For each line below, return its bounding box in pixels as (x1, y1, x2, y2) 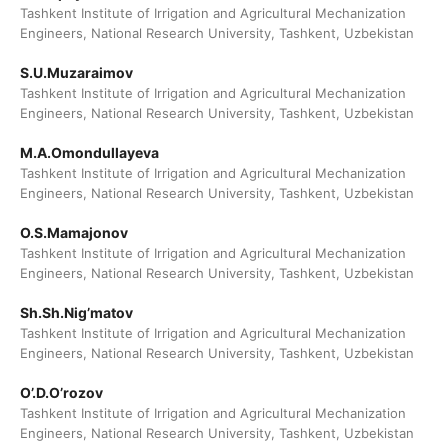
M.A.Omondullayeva (19, 144, 159, 162)
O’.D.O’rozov (19, 384, 103, 402)
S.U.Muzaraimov (19, 64, 133, 82)
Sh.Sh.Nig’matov (19, 304, 133, 322)
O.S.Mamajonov (19, 224, 128, 242)
